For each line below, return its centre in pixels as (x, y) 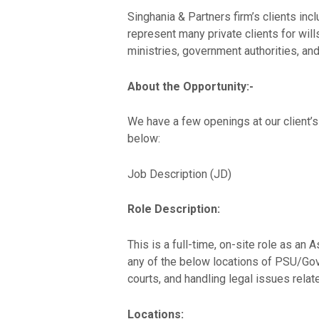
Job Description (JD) (179, 174)
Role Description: (173, 209)
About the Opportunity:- (190, 86)
